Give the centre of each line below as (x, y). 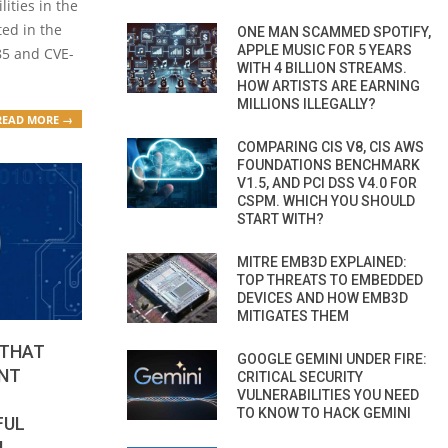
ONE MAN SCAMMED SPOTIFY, (334, 31)
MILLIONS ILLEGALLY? (306, 103)
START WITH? (280, 218)
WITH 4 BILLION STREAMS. (322, 67)
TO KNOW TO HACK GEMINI (324, 412)
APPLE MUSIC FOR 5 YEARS (324, 49)
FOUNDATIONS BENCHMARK (328, 164)
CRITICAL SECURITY (300, 376)
